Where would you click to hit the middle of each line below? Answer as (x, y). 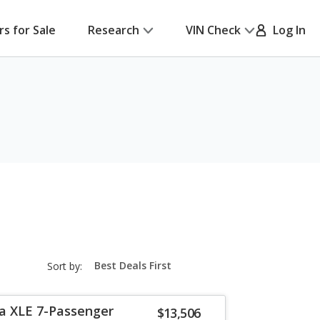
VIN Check (213, 30)
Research (114, 30)
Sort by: (65, 266)
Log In (286, 30)
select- (104, 270)
